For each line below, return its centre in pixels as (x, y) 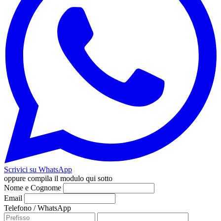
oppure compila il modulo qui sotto (58, 178)
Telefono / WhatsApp (37, 208)
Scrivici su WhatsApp (38, 169)
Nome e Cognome (33, 187)
